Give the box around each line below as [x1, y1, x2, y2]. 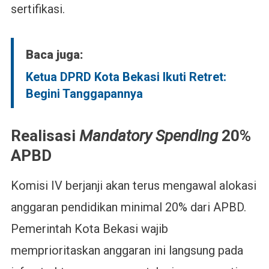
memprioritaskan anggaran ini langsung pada [10, 243, 243, 258]
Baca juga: [25, 47, 83, 62]
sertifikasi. [10, 2, 65, 16]
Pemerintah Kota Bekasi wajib [10, 222, 168, 236]
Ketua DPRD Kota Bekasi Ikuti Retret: [25, 70, 226, 84]
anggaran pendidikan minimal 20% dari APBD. [10, 200, 246, 214]
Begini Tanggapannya [25, 86, 143, 101]
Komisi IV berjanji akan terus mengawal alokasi [10, 178, 256, 193]
